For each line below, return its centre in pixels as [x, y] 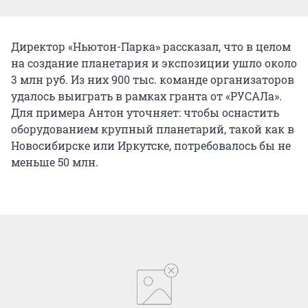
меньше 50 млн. [55, 162]
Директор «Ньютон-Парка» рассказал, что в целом [151, 46]
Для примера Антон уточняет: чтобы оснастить [145, 112]
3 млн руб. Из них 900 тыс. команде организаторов [153, 79]
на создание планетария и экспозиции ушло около [154, 63]
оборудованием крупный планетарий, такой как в [153, 129]
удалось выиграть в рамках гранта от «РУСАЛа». [146, 96]
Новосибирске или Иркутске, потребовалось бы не [151, 145]
